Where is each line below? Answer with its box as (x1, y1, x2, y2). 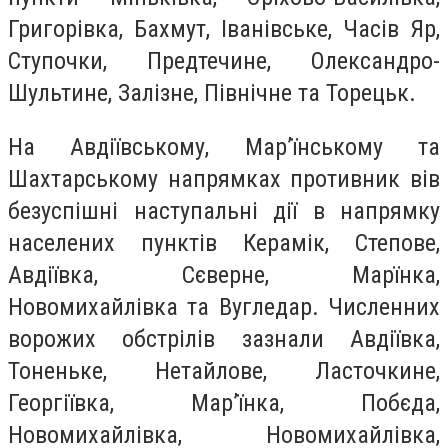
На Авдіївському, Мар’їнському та (8, 132, 440, 161)
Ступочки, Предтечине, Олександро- (8, 46, 440, 75)
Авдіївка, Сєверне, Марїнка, (8, 260, 440, 289)
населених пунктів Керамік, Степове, (8, 228, 440, 257)
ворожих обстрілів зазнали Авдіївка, (8, 324, 440, 353)
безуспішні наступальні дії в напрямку (8, 196, 440, 225)
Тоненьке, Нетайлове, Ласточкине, (8, 356, 440, 385)
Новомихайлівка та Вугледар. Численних (8, 292, 440, 321)
